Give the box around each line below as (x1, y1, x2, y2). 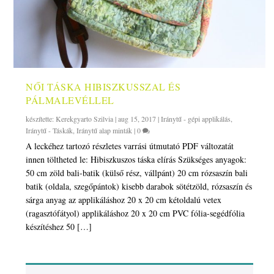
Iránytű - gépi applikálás (161, 114, 231, 124)
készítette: (26, 114, 56, 124)
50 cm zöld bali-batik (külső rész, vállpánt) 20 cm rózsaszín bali (26, 167, 248, 179)
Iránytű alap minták (76, 125, 133, 136)
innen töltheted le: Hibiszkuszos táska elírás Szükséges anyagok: (26, 154, 247, 166)
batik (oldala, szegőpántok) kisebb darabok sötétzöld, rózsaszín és (26, 180, 253, 193)
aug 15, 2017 (118, 114, 157, 124)
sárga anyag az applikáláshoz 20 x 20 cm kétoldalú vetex (26, 194, 222, 206)
